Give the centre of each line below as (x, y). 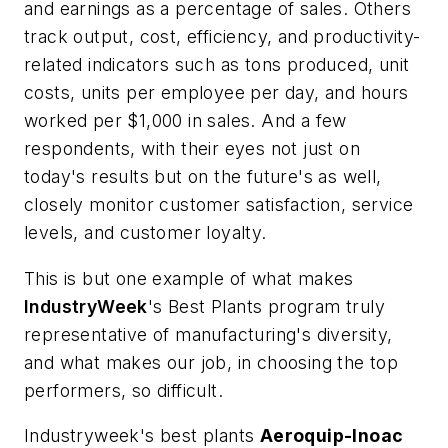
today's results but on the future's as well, (203, 177)
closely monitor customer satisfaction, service (219, 205)
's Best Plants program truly (266, 306)
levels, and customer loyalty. (145, 233)
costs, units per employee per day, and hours (216, 93)
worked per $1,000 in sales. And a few (185, 121)
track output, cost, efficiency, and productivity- (222, 37)
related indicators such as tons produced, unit (217, 65)
